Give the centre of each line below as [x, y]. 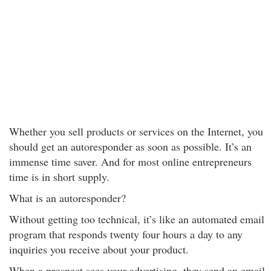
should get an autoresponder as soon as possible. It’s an [130, 146]
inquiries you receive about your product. [99, 249]
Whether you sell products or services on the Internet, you [136, 131]
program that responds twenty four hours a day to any [126, 234]
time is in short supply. [59, 177]
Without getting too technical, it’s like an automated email [137, 219]
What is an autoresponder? [67, 198]
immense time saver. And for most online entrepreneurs [130, 162]
